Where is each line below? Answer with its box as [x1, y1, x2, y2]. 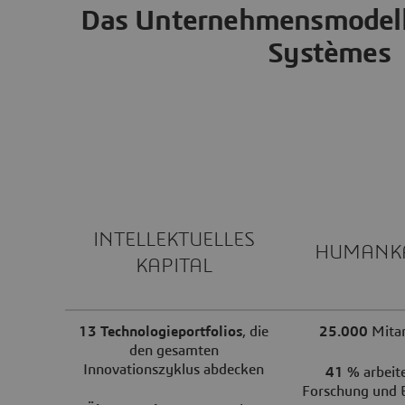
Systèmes [268, 38, 391, 68]
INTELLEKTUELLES [92, 229, 255, 250]
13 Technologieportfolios [79, 324, 242, 339]
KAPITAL [135, 255, 212, 276]
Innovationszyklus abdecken [83, 362, 264, 377]
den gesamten [128, 343, 219, 358]
